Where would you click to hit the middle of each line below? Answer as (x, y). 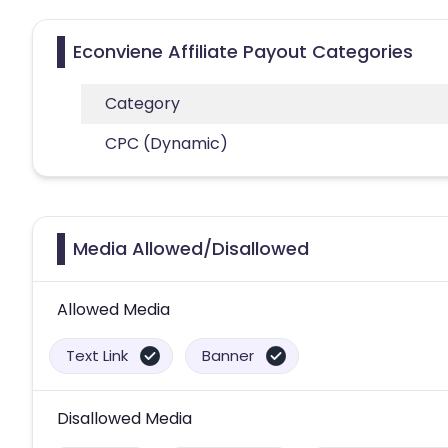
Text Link (97, 355)
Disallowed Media (124, 418)
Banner (228, 355)
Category (142, 103)
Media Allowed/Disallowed (191, 248)
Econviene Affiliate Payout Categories (243, 51)
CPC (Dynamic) (166, 143)
